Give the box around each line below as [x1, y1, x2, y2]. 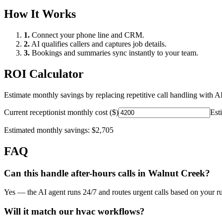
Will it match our [4, 206, 76, 217]
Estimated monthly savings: [4, 125, 92, 134]
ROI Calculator [4, 67, 84, 80]
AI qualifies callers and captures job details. [30, 40, 166, 49]
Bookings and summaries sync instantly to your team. [30, 49, 198, 57]
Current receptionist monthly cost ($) [4, 108, 118, 116]
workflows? [95, 206, 145, 217]
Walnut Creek [148, 167, 205, 178]
